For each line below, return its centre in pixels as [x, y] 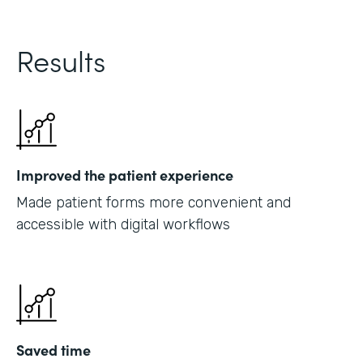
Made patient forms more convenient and [154, 202]
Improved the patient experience [125, 174]
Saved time [53, 349]
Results [61, 59]
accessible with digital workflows [123, 224]
